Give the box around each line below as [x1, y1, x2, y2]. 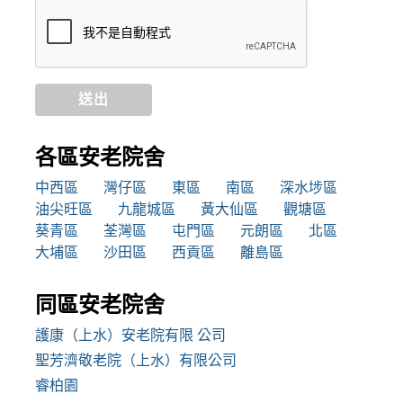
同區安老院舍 [35, 291, 165, 317]
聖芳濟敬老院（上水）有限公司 [35, 352, 237, 368]
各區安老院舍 [35, 144, 165, 169]
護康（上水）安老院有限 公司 [35, 327, 226, 343]
